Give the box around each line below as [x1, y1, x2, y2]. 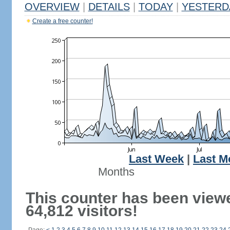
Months [98, 166, 135, 178]
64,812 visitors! [25, 202, 138, 219]
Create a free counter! [32, 17, 93, 25]
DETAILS [88, 1, 130, 12]
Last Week [129, 153, 184, 165]
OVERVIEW [24, 1, 80, 12]
